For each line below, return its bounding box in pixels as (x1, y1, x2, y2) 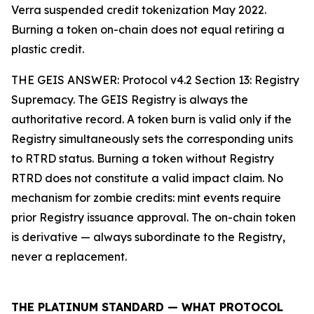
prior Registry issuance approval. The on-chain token (11, 210, 296, 225)
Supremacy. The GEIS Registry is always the (11, 93, 248, 107)
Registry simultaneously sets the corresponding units (11, 132, 293, 146)
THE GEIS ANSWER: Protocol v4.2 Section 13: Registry (11, 73, 299, 88)
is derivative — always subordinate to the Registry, (11, 230, 285, 245)
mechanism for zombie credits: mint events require (11, 191, 281, 205)
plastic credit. (11, 42, 84, 57)
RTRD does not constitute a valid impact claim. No (11, 171, 283, 186)
